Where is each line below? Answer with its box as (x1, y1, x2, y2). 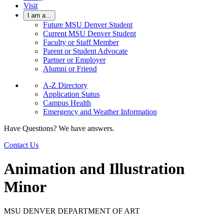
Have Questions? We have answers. (4, 124, 114, 132)
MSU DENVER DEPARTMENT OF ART (4, 206, 140, 215)
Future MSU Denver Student (43, 21, 132, 29)
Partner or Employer (43, 56, 106, 64)
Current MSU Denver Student (43, 29, 136, 38)
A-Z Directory (43, 81, 88, 89)
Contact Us (4, 141, 39, 149)
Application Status (43, 90, 100, 98)
